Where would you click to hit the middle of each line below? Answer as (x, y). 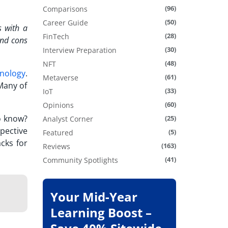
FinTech (56, 37)
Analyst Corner (68, 119)
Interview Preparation (79, 50)
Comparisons (65, 9)
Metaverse (60, 78)
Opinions (58, 105)
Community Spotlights (80, 160)
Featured (58, 133)
